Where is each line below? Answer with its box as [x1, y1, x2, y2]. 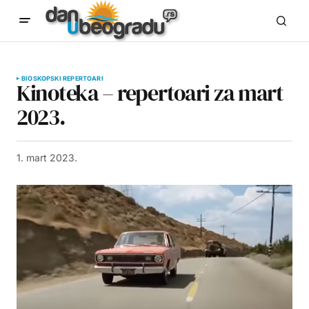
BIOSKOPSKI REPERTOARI [21, 74, 103, 82]
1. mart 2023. [17, 152, 77, 163]
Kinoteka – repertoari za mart [17, 78, 283, 108]
